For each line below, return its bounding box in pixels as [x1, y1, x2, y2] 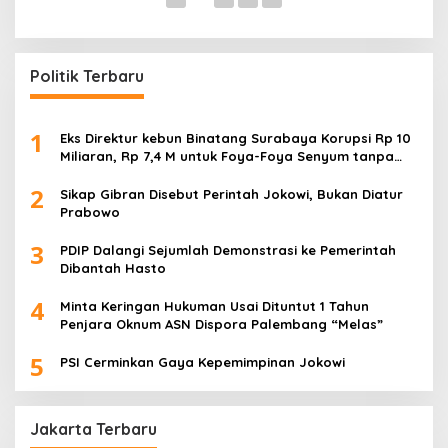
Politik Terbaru [30, 66, 144, 87]
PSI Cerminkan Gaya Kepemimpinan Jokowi [60, 354, 345, 371]
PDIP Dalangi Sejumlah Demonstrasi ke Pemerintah [60, 242, 396, 259]
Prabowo [60, 204, 120, 221]
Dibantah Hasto [60, 260, 166, 277]
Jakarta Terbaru [30, 419, 157, 440]
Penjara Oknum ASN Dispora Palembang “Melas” [331, 316, 383, 333]
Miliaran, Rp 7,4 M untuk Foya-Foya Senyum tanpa [60, 148, 394, 165]
